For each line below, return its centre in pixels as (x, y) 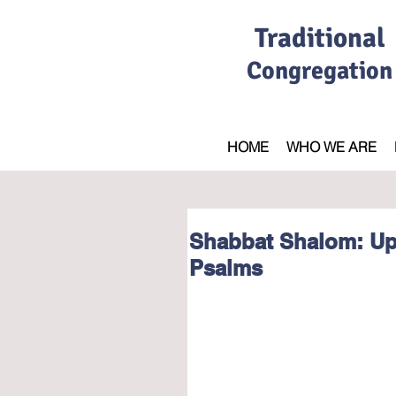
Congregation (320, 71)
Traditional (320, 38)
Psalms (226, 268)
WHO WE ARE (331, 147)
